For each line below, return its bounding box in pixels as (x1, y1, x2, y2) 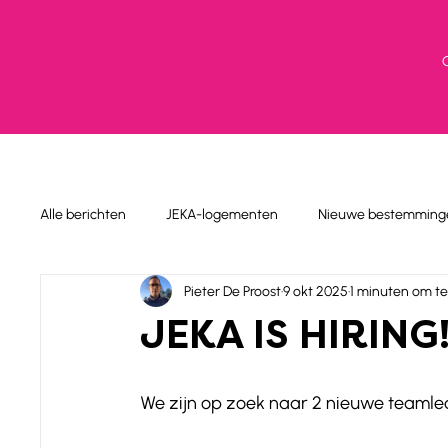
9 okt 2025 (283, 282, 348, 300)
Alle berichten (40, 205, 126, 223)
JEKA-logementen (166, 205, 278, 223)
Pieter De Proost (184, 282, 281, 300)
